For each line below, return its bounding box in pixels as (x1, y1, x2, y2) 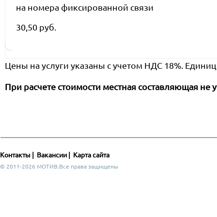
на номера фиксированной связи (16, 2, 154, 12)
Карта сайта (73, 151, 109, 159)
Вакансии (37, 151, 67, 159)
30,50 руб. (16, 22, 56, 32)
